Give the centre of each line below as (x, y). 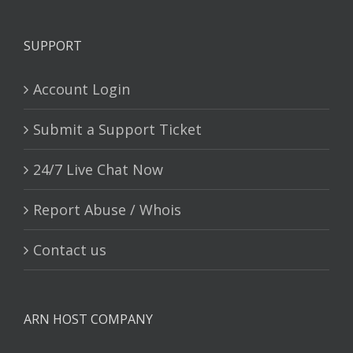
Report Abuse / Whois (107, 210)
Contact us (70, 250)
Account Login (82, 89)
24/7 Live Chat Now (98, 169)
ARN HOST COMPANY (88, 319)
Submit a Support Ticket (117, 129)
